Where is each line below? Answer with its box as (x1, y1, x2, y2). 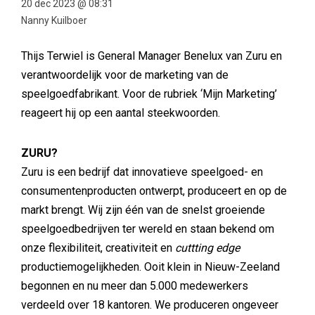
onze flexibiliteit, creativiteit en (21, 241, 175, 255)
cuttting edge (175, 241, 240, 255)
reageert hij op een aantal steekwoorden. (21, 106, 220, 120)
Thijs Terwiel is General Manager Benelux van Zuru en (21, 49, 282, 63)
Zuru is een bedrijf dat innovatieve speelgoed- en (21, 165, 263, 179)
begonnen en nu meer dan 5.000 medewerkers (21, 279, 248, 292)
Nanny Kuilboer (21, 15, 87, 26)
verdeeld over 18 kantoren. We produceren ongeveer (21, 298, 278, 311)
